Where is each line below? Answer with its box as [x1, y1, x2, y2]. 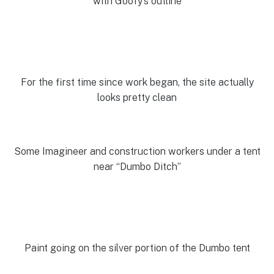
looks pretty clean [97, 91, 177, 103]
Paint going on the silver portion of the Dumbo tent [24, 242, 250, 254]
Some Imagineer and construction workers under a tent [13, 146, 261, 158]
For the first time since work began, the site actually [20, 76, 254, 88]
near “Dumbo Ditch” [93, 161, 181, 173]
